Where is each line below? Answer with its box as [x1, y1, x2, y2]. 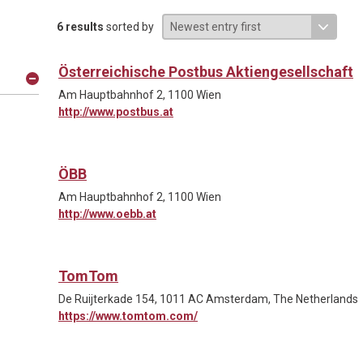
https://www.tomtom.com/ [58, 309, 198, 322]
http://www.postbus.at [58, 105, 173, 118]
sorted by [104, 19, 154, 33]
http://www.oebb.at [58, 207, 156, 220]
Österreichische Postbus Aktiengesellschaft [58, 62, 353, 80]
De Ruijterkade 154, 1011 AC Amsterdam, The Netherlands [58, 292, 358, 305]
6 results [57, 19, 104, 33]
